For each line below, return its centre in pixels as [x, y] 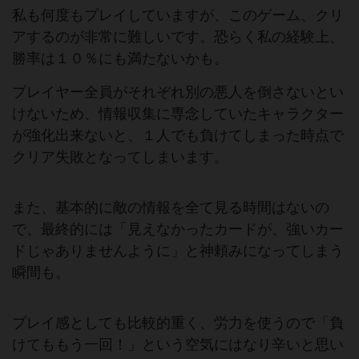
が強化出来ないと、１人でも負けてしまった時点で [178, 135]
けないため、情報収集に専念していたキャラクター [178, 114]
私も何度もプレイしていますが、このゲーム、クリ [178, 15]
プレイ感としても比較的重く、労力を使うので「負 [178, 323]
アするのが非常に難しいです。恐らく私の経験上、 [178, 37]
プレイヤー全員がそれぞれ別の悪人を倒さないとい [178, 92]
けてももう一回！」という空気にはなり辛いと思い [178, 345]
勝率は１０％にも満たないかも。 [120, 58]
